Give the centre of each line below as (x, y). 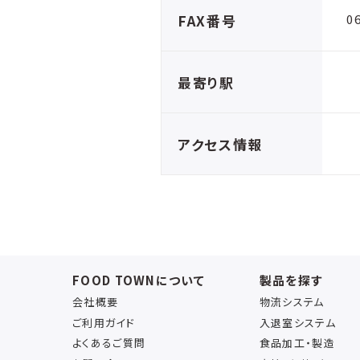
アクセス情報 (221, 144)
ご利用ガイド (104, 322)
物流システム (292, 301)
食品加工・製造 (297, 343)
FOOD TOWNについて (139, 280)
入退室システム (297, 322)
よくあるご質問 (109, 343)
